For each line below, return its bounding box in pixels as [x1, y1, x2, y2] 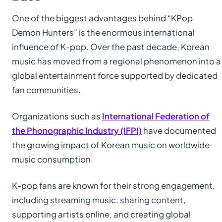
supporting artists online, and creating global [12, 209, 191, 220]
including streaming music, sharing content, [12, 194, 186, 205]
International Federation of [102, 111, 210, 121]
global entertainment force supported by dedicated [12, 70, 218, 81]
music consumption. [12, 154, 93, 165]
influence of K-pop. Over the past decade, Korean [12, 41, 210, 52]
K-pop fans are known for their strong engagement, [12, 180, 215, 191]
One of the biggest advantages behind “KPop [12, 12, 193, 23]
